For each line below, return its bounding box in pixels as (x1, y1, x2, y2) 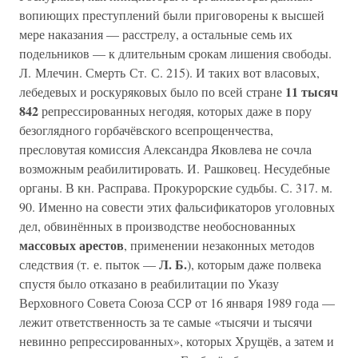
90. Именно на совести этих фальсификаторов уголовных (19, 198, 335, 215)
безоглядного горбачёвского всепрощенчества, (19, 121, 273, 138)
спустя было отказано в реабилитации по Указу (19, 275, 279, 292)
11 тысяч (285, 82, 338, 101)
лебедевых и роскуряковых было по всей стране (19, 83, 285, 100)
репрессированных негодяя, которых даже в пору (38, 102, 312, 119)
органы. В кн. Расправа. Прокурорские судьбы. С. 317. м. (19, 179, 332, 196)
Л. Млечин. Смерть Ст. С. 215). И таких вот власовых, (19, 64, 320, 81)
